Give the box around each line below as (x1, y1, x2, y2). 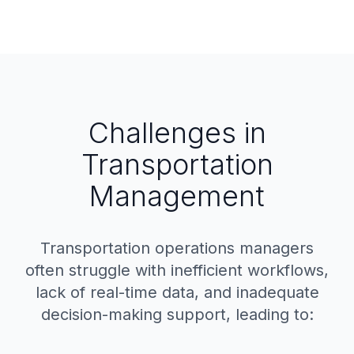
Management (89, 179, 265, 213)
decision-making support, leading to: (40, 305, 314, 324)
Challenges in (88, 115, 266, 150)
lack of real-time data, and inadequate (35, 283, 319, 302)
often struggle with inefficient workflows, (25, 261, 329, 280)
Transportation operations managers (40, 239, 314, 258)
